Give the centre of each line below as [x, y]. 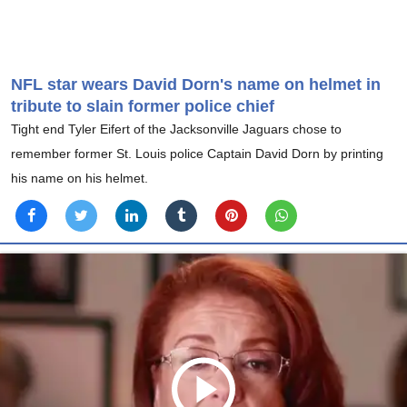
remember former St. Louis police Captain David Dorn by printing [197, 154]
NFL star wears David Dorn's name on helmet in [196, 85]
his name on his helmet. [79, 179]
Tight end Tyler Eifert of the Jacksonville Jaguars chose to [176, 129]
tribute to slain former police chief [143, 107]
